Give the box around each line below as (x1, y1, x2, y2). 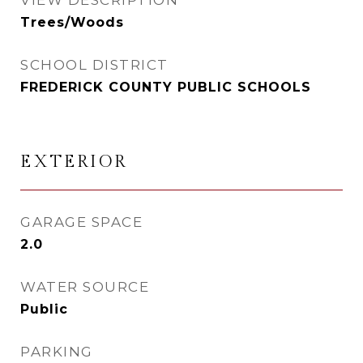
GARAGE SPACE (20, 214, 143, 230)
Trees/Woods (20, 15, 124, 30)
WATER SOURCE (20, 279, 149, 295)
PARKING (20, 344, 93, 360)
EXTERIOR (20, 152, 127, 172)
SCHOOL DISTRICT (20, 57, 169, 73)
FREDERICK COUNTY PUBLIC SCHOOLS (20, 79, 311, 95)
